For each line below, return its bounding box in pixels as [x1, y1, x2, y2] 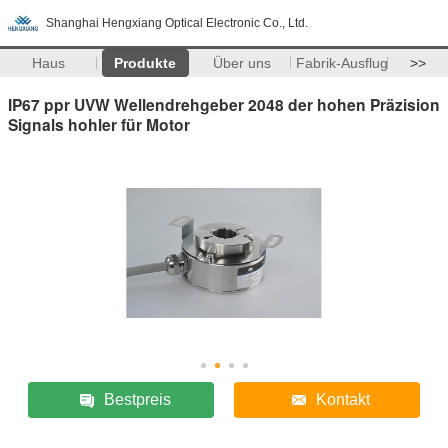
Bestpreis [103, 390, 171, 408]
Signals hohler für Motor [8, 112, 190, 136]
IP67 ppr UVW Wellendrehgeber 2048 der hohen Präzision [8, 92, 440, 116]
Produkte [114, 55, 177, 71]
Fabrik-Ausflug [295, 55, 388, 71]
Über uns [213, 55, 272, 71]
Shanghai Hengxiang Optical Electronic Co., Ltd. [46, 16, 308, 30]
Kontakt [315, 390, 370, 408]
